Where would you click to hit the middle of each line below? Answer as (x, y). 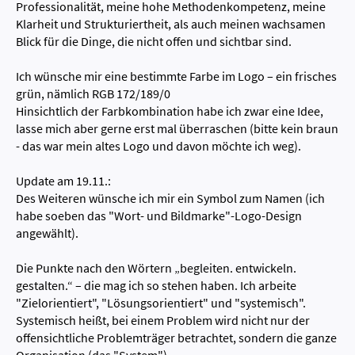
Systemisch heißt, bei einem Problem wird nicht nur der (163, 320)
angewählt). (47, 233)
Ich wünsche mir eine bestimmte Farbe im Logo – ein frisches (176, 76)
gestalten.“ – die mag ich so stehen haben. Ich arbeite (156, 285)
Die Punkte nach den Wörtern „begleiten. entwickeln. (156, 267)
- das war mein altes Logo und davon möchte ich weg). (158, 145)
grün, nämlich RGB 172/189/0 (93, 93)
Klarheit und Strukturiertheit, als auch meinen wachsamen (171, 23)
